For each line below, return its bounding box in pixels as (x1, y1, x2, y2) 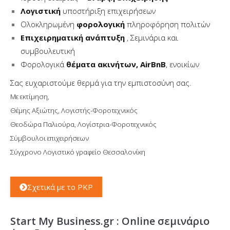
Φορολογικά (21, 59, 66, 70)
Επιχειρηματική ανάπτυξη (21, 32, 125, 43)
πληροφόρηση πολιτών (125, 19, 210, 30)
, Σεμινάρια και (125, 32, 178, 43)
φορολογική (76, 19, 125, 30)
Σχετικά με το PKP (27, 182, 93, 193)
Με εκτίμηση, (10, 92, 49, 102)
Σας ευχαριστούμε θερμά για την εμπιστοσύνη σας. (10, 78, 191, 88)
